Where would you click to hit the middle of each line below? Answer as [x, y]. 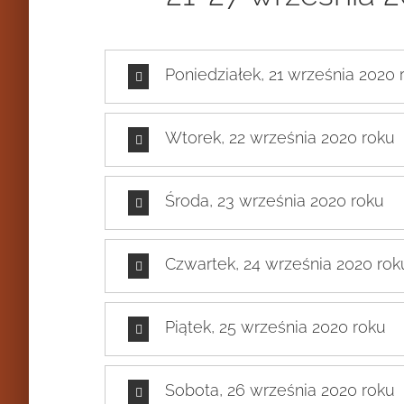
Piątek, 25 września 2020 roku [276, 327]
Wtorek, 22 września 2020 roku [280, 138]
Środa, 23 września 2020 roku [275, 201]
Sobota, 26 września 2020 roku [280, 390]
